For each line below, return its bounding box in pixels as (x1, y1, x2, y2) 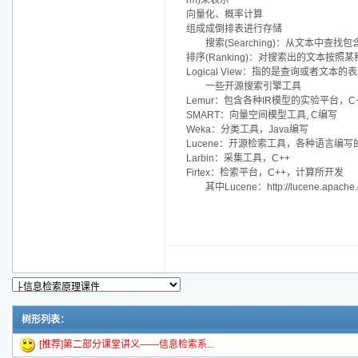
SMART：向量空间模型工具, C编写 (186, 109, 337, 121)
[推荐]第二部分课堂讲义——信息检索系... (39, 339, 214, 351)
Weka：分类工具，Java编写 (186, 124, 308, 136)
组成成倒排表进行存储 (186, 23, 282, 35)
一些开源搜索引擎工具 (205, 81, 301, 93)
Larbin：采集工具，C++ (186, 153, 290, 165)
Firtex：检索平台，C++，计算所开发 (186, 167, 344, 179)
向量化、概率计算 (186, 9, 263, 21)
